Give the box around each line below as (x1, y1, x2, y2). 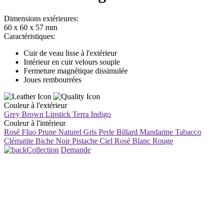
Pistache (72, 136, 98, 145)
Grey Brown (4, 110, 43, 118)
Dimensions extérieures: (4, 14, 78, 23)
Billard (116, 127, 138, 136)
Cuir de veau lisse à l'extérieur (24, 48, 117, 57)
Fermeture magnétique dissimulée (24, 66, 128, 75)
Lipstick (45, 110, 71, 118)
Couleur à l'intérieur (4, 118, 66, 127)
